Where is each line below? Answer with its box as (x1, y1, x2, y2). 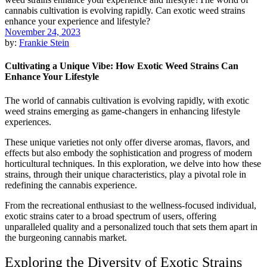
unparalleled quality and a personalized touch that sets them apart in (5, 221, 257, 232)
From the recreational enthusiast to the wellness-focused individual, (5, 200, 256, 210)
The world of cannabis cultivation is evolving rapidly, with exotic (5, 95, 249, 105)
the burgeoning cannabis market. (5, 232, 127, 243)
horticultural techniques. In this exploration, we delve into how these (5, 158, 261, 169)
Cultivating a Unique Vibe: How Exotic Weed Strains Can (5, 61, 238, 72)
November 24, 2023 (5, 27, 80, 37)
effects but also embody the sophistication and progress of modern (5, 147, 252, 158)
